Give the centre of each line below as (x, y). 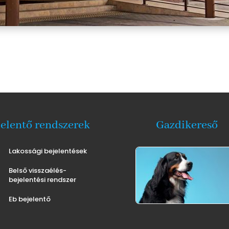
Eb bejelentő (30, 199)
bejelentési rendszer (43, 179)
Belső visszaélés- (38, 170)
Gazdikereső (187, 125)
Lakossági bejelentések (48, 151)
